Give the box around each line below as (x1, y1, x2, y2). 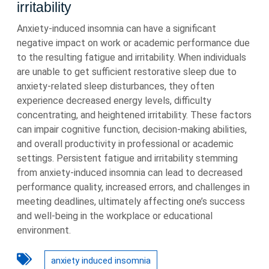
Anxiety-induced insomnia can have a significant (17, 23, 216, 34)
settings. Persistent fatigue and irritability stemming (17, 153, 238, 164)
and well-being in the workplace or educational (17, 210, 213, 222)
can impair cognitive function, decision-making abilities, (17, 124, 247, 135)
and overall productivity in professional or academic (17, 138, 234, 150)
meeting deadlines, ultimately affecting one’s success (17, 196, 245, 207)
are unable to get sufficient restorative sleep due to (17, 66, 237, 77)
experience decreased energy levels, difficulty (17, 95, 211, 106)
